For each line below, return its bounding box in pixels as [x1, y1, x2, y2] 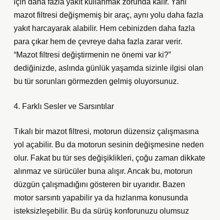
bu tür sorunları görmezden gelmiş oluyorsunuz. [14, 77, 179, 85]
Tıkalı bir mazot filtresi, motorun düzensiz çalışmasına [14, 127, 199, 136]
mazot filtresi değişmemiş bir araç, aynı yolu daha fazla [14, 11, 203, 19]
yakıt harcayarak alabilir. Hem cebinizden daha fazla [14, 24, 195, 32]
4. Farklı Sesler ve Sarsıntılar [14, 102, 114, 110]
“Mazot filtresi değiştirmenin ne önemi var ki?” [14, 51, 171, 59]
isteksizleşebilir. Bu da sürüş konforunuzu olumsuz [14, 207, 189, 215]
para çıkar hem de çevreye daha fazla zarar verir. [14, 37, 182, 46]
